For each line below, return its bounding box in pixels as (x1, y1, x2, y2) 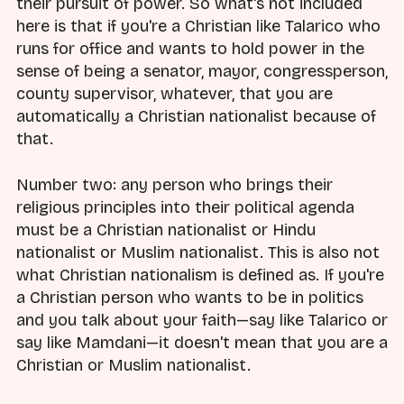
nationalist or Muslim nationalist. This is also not (16, 242, 380, 262)
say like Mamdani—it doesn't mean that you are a (16, 332, 388, 353)
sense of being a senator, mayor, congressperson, (16, 61, 388, 82)
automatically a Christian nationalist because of (16, 106, 376, 127)
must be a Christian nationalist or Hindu (16, 219, 316, 240)
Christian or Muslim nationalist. (16, 354, 251, 375)
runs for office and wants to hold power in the (16, 39, 364, 60)
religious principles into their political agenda (16, 197, 354, 217)
